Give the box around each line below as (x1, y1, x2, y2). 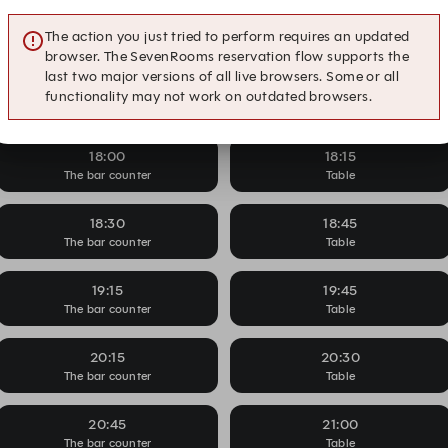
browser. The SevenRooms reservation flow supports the (45, 48, 410, 65)
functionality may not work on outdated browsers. (45, 88, 373, 105)
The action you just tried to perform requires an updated (45, 28, 410, 45)
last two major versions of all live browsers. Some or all (45, 68, 399, 85)
